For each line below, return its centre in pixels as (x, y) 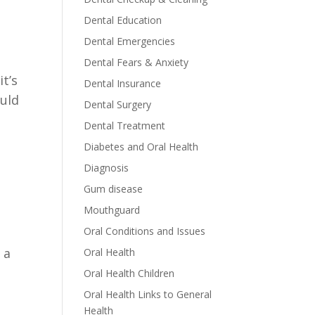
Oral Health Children (129, 273)
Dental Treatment (125, 126)
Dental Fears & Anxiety (136, 62)
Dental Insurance (123, 83)
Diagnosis (107, 168)
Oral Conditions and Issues (145, 231)
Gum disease (114, 189)
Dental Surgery (118, 104)
